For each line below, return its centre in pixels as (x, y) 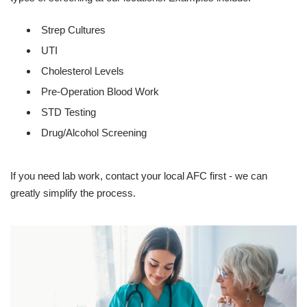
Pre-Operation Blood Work (100, 91)
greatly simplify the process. (73, 193)
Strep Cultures (73, 30)
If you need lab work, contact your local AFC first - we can (139, 176)
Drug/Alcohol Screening (94, 133)
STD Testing (69, 112)
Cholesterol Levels (83, 71)
